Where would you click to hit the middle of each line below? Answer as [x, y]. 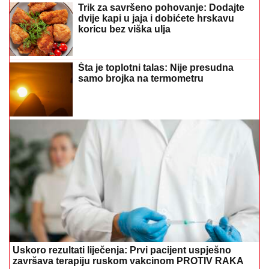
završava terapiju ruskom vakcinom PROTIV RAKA [128, 261]
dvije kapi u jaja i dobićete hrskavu [156, 18]
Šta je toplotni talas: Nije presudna [156, 68]
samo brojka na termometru [141, 79]
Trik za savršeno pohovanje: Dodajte [161, 8]
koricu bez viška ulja [124, 29]
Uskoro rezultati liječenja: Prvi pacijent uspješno [122, 250]
